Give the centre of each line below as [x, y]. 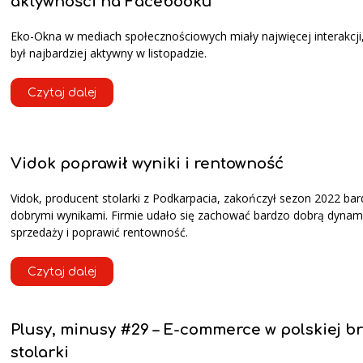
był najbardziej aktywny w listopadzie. [109, 53]
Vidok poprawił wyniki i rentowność [147, 163]
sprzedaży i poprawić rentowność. [99, 233]
